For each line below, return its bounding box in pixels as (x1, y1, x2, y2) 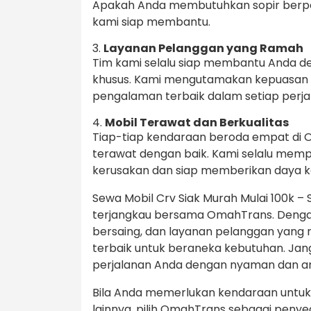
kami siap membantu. (92, 14, 210, 31)
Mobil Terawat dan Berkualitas (105, 115, 289, 131)
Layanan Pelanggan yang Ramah (103, 40, 303, 57)
